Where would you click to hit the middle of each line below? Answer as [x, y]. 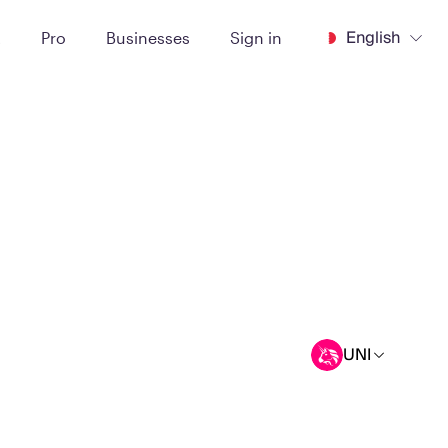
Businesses [148, 37]
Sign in [256, 37]
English [373, 37]
